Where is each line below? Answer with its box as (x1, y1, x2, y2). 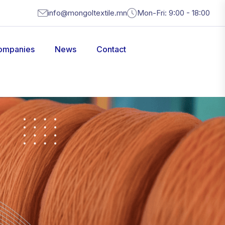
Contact (96, 44, 126, 54)
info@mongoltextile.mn (48, 8, 127, 18)
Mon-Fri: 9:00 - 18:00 (137, 8, 210, 18)
